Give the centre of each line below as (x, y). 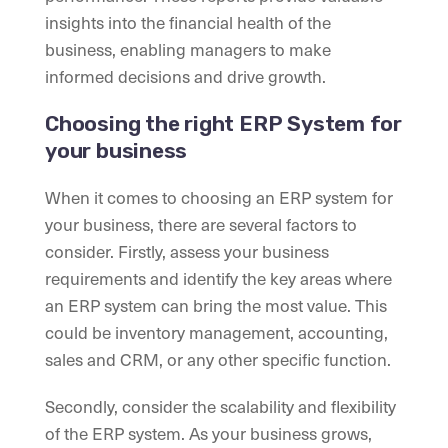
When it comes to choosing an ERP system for (219, 197)
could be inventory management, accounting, (216, 332)
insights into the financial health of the (188, 22)
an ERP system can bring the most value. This (216, 305)
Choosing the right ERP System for (224, 124)
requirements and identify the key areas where (218, 278)
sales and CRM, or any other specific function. (218, 359)
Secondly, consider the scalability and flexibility (220, 406)
